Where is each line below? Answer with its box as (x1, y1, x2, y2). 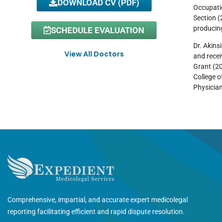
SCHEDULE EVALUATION (51, 25, 145, 35)
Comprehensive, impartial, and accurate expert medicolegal (7, 196, 188, 204)
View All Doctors (64, 49, 124, 59)
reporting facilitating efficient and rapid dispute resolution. (7, 208, 185, 216)
